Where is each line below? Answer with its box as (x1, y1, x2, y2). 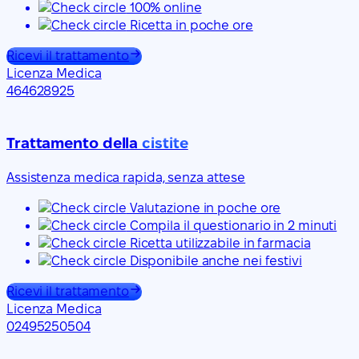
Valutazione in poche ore (126, 200, 281, 215)
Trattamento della (6, 134, 143, 151)
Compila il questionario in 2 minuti (126, 218, 337, 232)
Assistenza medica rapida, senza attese (6, 170, 246, 184)
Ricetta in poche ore (126, 18, 253, 33)
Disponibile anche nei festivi (126, 253, 302, 268)
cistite (142, 134, 188, 151)
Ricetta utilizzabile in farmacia (126, 236, 311, 250)
